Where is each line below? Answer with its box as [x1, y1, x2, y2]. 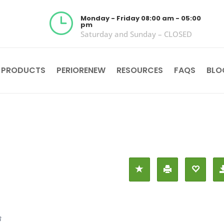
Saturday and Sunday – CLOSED [80, 29, 192, 39]
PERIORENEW [56, 64, 105, 76]
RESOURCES [116, 64, 163, 76]
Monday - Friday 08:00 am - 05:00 [80, 13, 201, 23]
